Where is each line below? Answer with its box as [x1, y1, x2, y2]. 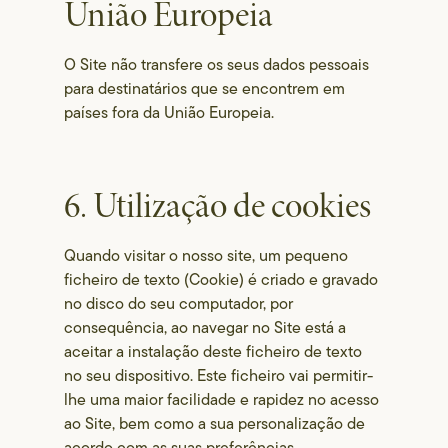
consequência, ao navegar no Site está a [64, 316, 347, 339]
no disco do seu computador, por [64, 292, 294, 315]
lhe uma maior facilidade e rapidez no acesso [64, 388, 380, 411]
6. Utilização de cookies [64, 184, 372, 229]
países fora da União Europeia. [64, 101, 275, 124]
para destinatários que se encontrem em [64, 77, 346, 100]
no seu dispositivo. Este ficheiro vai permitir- [64, 364, 374, 387]
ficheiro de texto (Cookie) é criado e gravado [64, 268, 379, 291]
